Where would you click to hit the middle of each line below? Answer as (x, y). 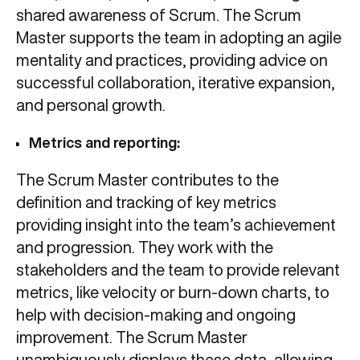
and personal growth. (91, 105)
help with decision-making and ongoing (156, 315)
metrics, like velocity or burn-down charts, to (173, 292)
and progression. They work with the (145, 247)
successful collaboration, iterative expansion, (176, 83)
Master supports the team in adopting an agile (179, 38)
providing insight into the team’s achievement (176, 225)
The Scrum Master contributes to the (147, 180)
